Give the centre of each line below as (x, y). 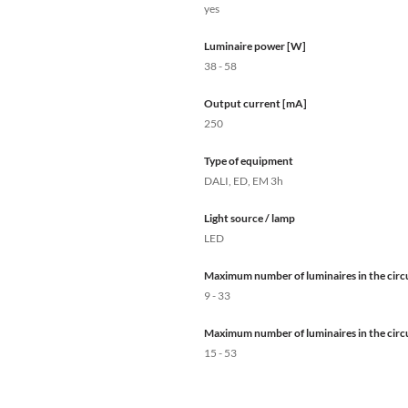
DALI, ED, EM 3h (244, 181)
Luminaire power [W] (255, 46)
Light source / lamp (250, 219)
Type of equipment (249, 161)
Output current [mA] (255, 104)
